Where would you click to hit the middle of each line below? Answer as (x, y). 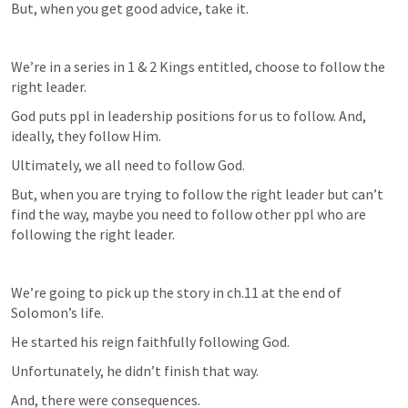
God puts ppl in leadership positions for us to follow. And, (189, 116)
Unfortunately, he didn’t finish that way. (136, 371)
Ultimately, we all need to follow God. (129, 165)
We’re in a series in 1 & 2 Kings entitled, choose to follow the (198, 66)
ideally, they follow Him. (86, 136)
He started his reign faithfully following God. (150, 342)
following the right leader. (94, 234)
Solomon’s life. (57, 312)
